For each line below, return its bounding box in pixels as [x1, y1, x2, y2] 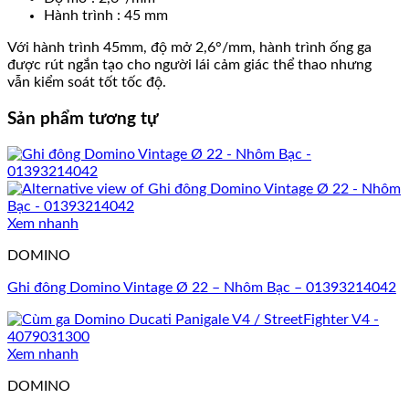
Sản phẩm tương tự [7, 110, 158, 128]
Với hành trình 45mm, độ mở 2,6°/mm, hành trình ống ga [7, 39, 372, 55]
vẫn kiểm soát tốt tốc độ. [7, 74, 166, 89]
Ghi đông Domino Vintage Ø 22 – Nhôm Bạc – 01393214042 [7, 280, 396, 296]
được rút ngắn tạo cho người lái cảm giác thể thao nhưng [7, 57, 372, 72]
